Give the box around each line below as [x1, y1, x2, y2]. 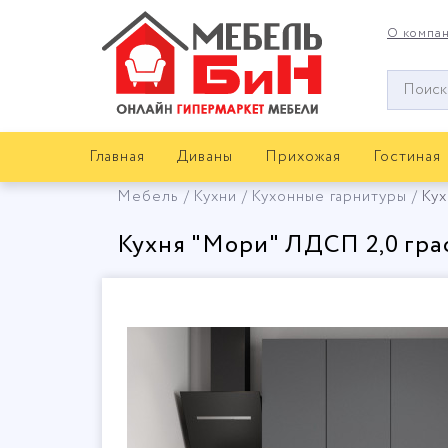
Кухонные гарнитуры [250, 186, 408, 208]
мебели [387, 111, 445, 133]
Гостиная [373, 146, 441, 168]
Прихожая [265, 146, 342, 168]
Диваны [177, 146, 234, 168]
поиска [387, 90, 440, 112]
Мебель [117, 186, 179, 208]
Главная [88, 146, 146, 168]
